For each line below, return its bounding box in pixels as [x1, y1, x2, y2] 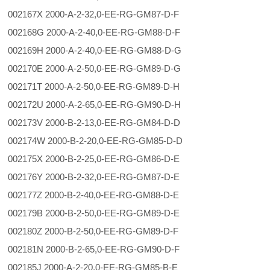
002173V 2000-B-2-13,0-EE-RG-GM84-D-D [8, 118, 183, 128]
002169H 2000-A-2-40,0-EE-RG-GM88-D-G [8, 45, 184, 55]
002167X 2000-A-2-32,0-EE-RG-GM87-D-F [8, 9, 182, 19]
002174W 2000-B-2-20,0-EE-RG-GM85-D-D [8, 136, 186, 146]
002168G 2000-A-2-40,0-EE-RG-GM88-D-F [8, 27, 183, 37]
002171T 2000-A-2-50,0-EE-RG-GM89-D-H [8, 81, 183, 92]
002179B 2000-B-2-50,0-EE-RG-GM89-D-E [8, 208, 183, 218]
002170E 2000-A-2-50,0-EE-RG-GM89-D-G [8, 63, 184, 74]
